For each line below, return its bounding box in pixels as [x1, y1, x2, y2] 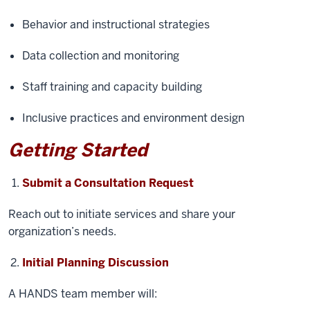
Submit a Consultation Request [22, 176, 194, 190]
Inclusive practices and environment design [22, 111, 247, 125]
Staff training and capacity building [22, 80, 205, 94]
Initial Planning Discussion [22, 255, 169, 270]
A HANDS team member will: [8, 286, 157, 301]
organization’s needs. [8, 224, 116, 239]
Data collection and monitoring [22, 48, 182, 63]
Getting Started [8, 138, 147, 162]
